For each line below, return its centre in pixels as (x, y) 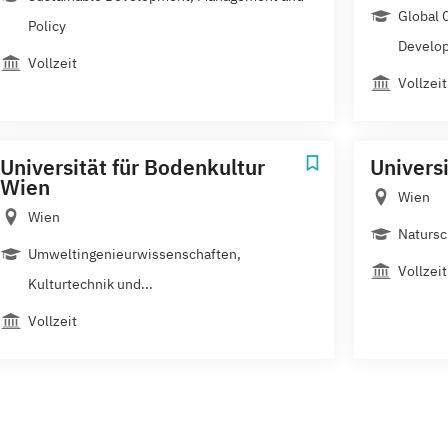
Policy (47, 25)
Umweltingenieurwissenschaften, (134, 253)
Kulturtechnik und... (90, 283)
